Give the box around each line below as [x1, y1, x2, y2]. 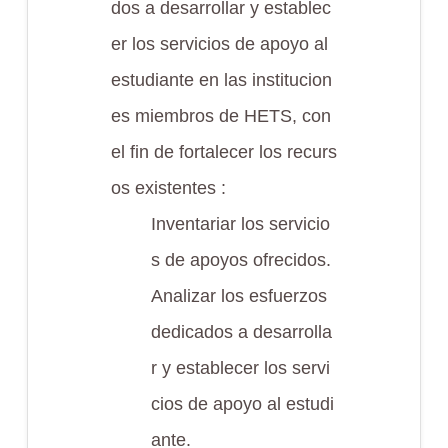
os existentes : [110, 178, 226, 198]
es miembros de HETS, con [110, 106, 331, 126]
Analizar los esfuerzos [150, 286, 327, 306]
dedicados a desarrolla [150, 322, 332, 342]
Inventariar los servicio [150, 214, 330, 234]
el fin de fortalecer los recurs [110, 142, 337, 162]
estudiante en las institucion [110, 70, 332, 90]
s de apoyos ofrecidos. [150, 250, 331, 270]
